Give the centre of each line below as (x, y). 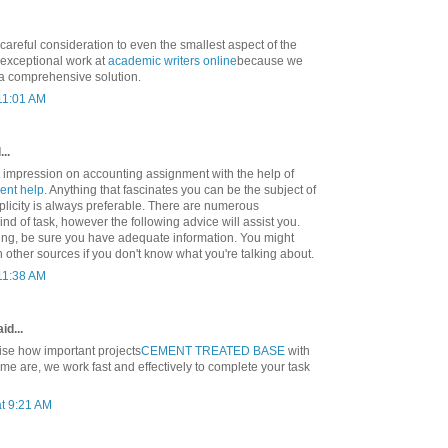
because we (270, 61)
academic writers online (172, 61)
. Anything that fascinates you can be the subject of (180, 190)
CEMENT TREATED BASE (213, 351)
